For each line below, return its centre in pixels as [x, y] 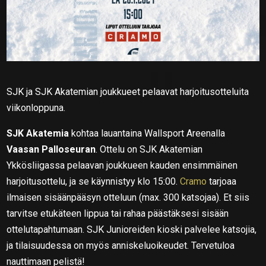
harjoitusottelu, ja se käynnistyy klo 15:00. [94, 181]
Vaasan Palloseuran [51, 149]
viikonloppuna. [36, 107]
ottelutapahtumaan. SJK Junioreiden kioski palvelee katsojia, [132, 229]
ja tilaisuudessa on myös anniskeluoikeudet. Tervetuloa [121, 245]
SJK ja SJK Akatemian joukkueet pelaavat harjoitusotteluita [128, 91]
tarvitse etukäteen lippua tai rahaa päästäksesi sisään [118, 213]
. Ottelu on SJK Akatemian [149, 149]
